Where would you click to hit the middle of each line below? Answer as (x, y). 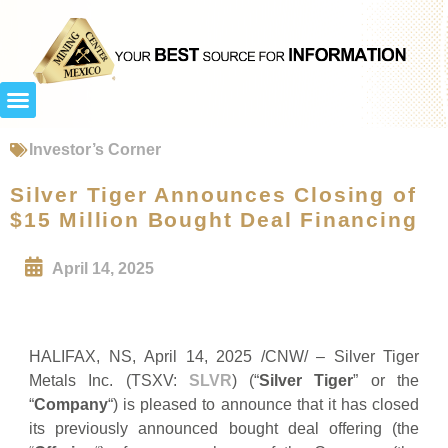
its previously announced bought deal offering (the (224, 428)
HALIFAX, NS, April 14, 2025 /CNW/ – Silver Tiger (224, 356)
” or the (386, 380)
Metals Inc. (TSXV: (109, 380)
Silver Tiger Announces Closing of (213, 194)
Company (71, 404)
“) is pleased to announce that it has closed (263, 404)
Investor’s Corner (95, 149)
